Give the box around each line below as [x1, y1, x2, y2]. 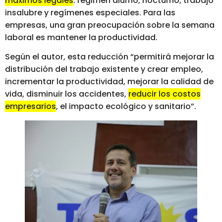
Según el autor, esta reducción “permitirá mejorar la [5, 51, 214, 63]
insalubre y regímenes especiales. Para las [5, 7, 175, 19]
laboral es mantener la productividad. [5, 32, 158, 44]
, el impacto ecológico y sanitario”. [56, 101, 196, 112]
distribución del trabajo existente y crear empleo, [5, 63, 203, 75]
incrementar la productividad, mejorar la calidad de [5, 76, 214, 88]
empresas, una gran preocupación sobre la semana [5, 19, 215, 31]
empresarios [5, 101, 56, 112]
